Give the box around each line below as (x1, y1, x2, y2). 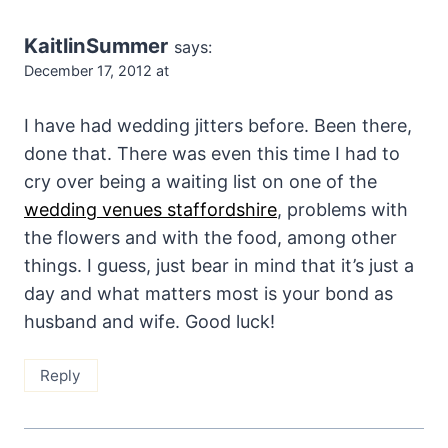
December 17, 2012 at (24, 61, 169, 79)
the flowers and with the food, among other (24, 227, 397, 249)
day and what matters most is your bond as (24, 283, 393, 305)
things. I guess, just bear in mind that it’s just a (24, 255, 414, 277)
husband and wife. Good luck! (24, 311, 275, 333)
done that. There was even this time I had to (24, 143, 400, 165)
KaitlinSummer (24, 32, 168, 58)
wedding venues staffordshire (24, 199, 277, 221)
